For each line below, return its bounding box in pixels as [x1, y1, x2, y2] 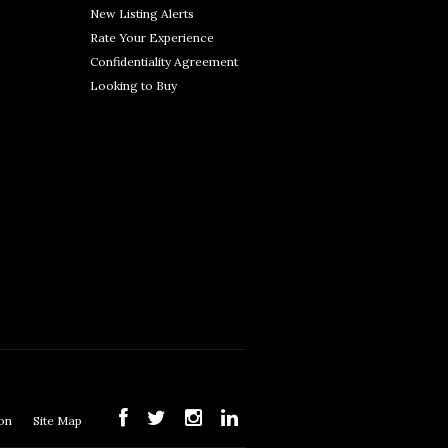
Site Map [33, 413, 85, 428]
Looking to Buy [90, 78, 177, 93]
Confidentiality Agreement [90, 54, 238, 69]
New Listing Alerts [90, 6, 194, 21]
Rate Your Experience [90, 30, 214, 45]
